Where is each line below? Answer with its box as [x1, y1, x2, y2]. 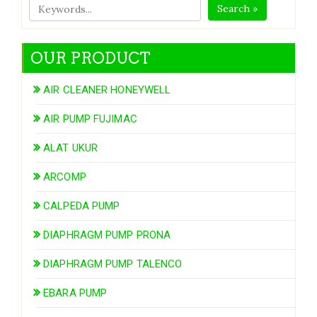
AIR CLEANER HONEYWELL [43, 83, 171, 96]
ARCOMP [43, 170, 86, 183]
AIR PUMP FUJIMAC [43, 112, 137, 125]
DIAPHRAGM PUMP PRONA [43, 228, 171, 241]
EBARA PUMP [43, 286, 108, 299]
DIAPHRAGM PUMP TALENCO [43, 257, 183, 270]
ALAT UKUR [43, 141, 98, 154]
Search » [217, 1, 258, 15]
